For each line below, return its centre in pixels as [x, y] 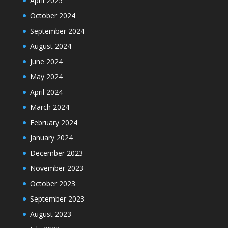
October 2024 [52, 15]
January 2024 [51, 137]
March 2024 [49, 107]
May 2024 [46, 76]
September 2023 [57, 198]
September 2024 [57, 31]
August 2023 [50, 214]
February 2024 [53, 122]
